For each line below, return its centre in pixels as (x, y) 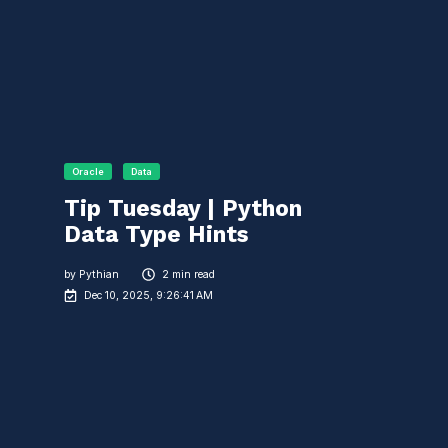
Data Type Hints (156, 235)
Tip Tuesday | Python (183, 209)
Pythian (99, 275)
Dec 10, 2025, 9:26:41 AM (149, 295)
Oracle (88, 172)
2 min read (188, 275)
